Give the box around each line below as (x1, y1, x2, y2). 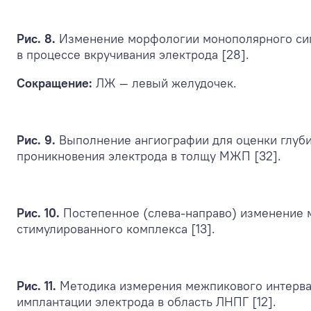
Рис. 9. (17, 131, 56, 148)
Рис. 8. (17, 30, 56, 47)
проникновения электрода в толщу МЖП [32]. (17, 147, 281, 164)
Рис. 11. (17, 277, 56, 294)
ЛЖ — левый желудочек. (92, 74, 237, 91)
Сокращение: (17, 74, 92, 91)
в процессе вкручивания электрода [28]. (17, 46, 249, 62)
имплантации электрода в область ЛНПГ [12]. (17, 293, 276, 310)
